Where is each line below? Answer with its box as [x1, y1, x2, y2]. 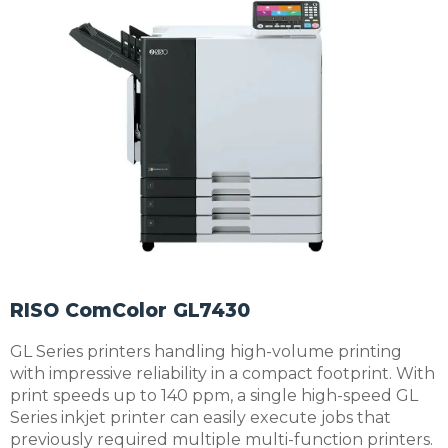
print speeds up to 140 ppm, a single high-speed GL [10, 385, 418, 405]
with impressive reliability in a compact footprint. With [10, 363, 435, 383]
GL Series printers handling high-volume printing [10, 341, 402, 361]
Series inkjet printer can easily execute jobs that [10, 407, 391, 427]
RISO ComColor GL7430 [10, 298, 250, 322]
